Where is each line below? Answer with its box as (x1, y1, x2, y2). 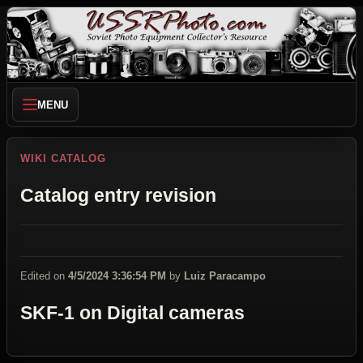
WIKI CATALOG (20, 152, 107, 164)
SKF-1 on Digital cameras (20, 303, 245, 324)
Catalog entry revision (20, 185, 216, 206)
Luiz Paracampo (184, 270, 266, 283)
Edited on (20, 270, 68, 283)
